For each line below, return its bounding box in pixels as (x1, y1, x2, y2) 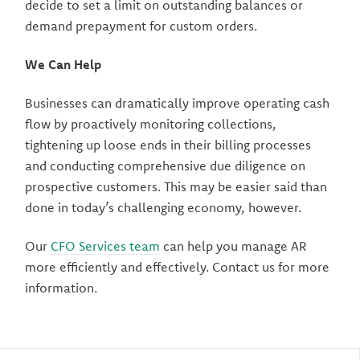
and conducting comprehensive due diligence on (25, 157, 306, 174)
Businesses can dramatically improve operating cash (25, 95, 330, 111)
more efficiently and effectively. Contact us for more (25, 259, 330, 275)
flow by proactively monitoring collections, (25, 116, 277, 132)
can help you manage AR (160, 238, 307, 254)
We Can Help (25, 56, 102, 72)
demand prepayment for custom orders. (25, 18, 258, 34)
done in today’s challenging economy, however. (25, 199, 302, 215)
